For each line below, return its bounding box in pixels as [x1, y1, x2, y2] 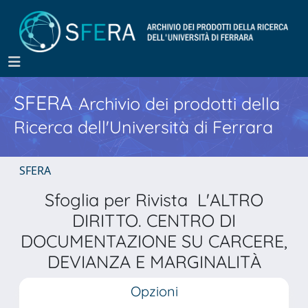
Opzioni [130, 283, 178, 300]
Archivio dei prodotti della [78, 93, 280, 114]
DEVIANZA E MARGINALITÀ [47, 251, 261, 272]
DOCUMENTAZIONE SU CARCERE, [21, 230, 287, 252]
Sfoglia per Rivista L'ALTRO [45, 189, 263, 210]
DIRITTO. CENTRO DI [72, 210, 236, 231]
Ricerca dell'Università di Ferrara [14, 116, 273, 137]
